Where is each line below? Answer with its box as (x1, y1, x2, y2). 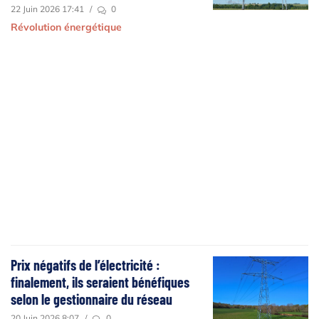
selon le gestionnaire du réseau (11, 291, 172, 308)
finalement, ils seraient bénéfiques (11, 273, 189, 291)
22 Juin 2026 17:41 (11, 4, 84, 15)
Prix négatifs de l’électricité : (11, 256, 160, 274)
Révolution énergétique (11, 21, 122, 34)
